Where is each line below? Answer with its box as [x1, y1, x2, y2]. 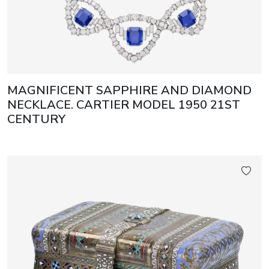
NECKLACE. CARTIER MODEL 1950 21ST [7, 97, 240, 113]
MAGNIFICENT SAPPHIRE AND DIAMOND [7, 82, 252, 99]
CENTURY [7, 111, 65, 128]
